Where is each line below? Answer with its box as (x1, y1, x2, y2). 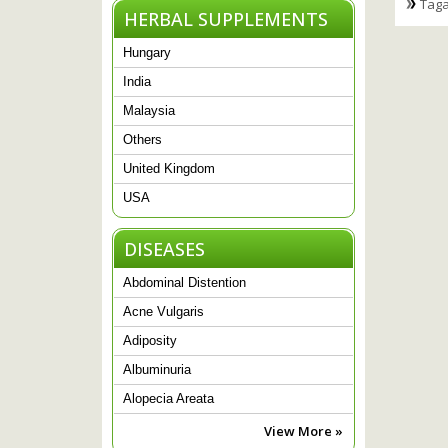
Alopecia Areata (123, 390, 214, 406)
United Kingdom (123, 160, 215, 176)
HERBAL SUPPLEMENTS (124, 6, 328, 31)
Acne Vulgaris (123, 303, 204, 319)
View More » (263, 421, 343, 440)
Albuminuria (123, 361, 191, 377)
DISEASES (124, 236, 205, 261)
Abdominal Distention (123, 274, 246, 290)
